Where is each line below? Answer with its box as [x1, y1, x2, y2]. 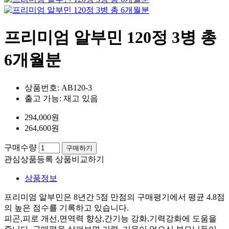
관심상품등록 [4, 154, 53, 164]
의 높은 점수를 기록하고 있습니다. [4, 203, 129, 212]
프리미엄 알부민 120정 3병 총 [4, 28, 217, 47]
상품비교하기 [55, 154, 104, 164]
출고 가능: [25, 94, 63, 103]
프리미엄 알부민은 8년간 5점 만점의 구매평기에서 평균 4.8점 [4, 192, 225, 201]
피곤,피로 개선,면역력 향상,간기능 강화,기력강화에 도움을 [4, 214, 217, 223]
